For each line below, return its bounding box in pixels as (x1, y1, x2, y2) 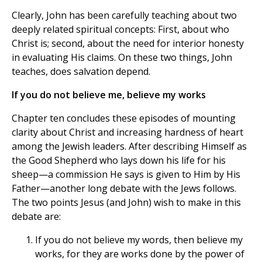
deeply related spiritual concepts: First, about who (12, 23, 229, 36)
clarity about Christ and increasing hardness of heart (12, 126, 243, 139)
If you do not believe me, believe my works (12, 88, 206, 102)
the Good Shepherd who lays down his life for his (12, 154, 226, 167)
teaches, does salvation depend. (12, 65, 150, 78)
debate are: (12, 210, 61, 223)
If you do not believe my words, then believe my (35, 233, 243, 247)
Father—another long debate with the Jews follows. (12, 182, 236, 195)
